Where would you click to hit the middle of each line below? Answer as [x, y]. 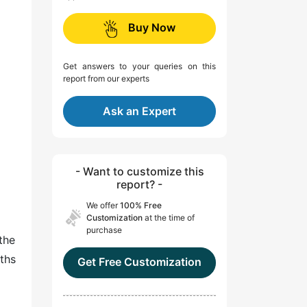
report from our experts [106, 79]
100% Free [141, 206]
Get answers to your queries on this [139, 66]
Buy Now [152, 28]
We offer [103, 206]
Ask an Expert [139, 111]
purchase [104, 230]
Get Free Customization [139, 262]
